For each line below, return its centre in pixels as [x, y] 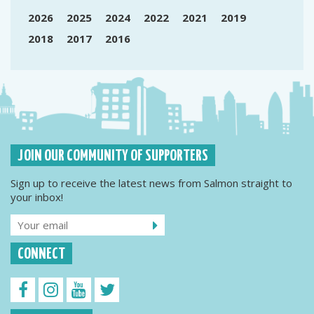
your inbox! [37, 197]
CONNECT [41, 254]
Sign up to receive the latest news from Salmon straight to [151, 183]
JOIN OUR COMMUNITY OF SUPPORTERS [113, 156]
